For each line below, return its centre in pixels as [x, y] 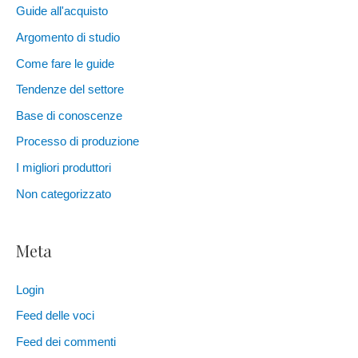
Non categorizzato [64, 194]
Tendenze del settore [70, 90]
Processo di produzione [78, 142]
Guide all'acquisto [62, 12]
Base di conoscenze [69, 115]
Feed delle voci [55, 316]
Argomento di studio [68, 37]
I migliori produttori [64, 168]
